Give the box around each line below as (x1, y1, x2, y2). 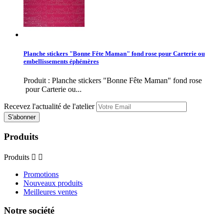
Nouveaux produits (23, 178, 83, 187)
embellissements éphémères (23, 58, 99, 66)
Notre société (4, 205, 54, 216)
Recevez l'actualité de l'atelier (4, 102, 94, 111)
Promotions (23, 170, 59, 178)
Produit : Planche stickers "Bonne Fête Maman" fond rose (23, 76, 202, 85)
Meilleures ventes (23, 187, 77, 196)
